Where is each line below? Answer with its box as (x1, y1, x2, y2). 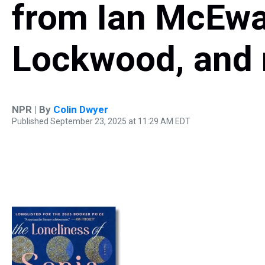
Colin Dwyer (53, 104, 108, 115)
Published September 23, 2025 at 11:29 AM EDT (12, 117, 190, 126)
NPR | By (12, 104, 53, 115)
